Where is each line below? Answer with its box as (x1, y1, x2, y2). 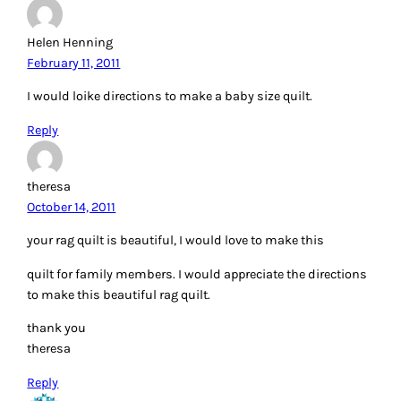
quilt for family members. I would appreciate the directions (27, 266, 368, 282)
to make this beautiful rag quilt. (27, 286, 211, 303)
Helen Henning (27, 34, 114, 50)
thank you (27, 320, 87, 337)
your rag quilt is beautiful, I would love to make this (27, 233, 325, 249)
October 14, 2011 (27, 199, 116, 215)
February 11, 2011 (27, 55, 121, 71)
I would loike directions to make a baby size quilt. (27, 89, 313, 105)
